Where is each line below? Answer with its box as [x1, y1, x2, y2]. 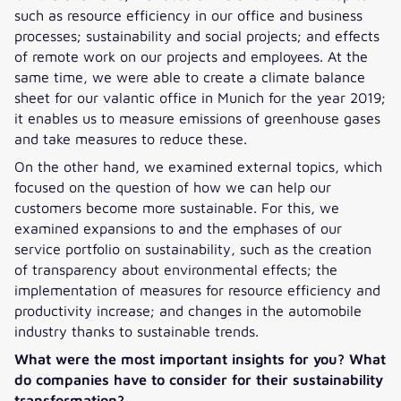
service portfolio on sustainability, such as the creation [14, 239, 371, 257]
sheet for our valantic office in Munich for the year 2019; [14, 88, 386, 106]
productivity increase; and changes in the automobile [14, 301, 362, 319]
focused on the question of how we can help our [14, 177, 331, 195]
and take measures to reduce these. [14, 129, 247, 147]
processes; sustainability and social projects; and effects [14, 26, 380, 44]
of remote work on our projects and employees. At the [14, 47, 368, 64]
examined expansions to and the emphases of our [14, 218, 342, 236]
